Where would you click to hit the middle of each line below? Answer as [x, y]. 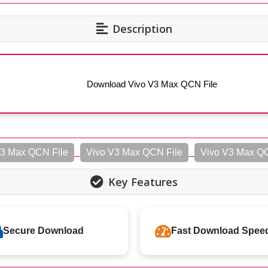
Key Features [143, 182]
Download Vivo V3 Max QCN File [152, 84]
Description [142, 28]
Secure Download [44, 231]
